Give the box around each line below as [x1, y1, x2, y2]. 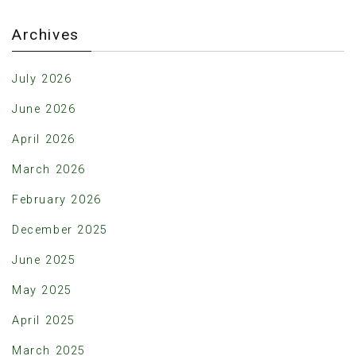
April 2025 [12, 313, 75, 327]
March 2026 [12, 162, 86, 176]
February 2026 [12, 192, 102, 207]
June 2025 [12, 253, 76, 267]
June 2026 [12, 102, 76, 116]
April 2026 [12, 132, 75, 146]
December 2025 [12, 222, 108, 237]
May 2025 [12, 283, 72, 297]
